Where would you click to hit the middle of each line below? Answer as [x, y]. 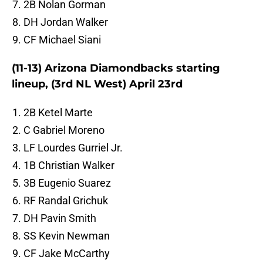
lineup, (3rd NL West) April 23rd [97, 84]
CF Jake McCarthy [67, 254]
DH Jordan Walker [66, 22]
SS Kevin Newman [67, 236]
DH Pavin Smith [60, 218]
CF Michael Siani [62, 40]
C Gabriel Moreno [64, 130]
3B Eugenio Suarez [67, 183]
